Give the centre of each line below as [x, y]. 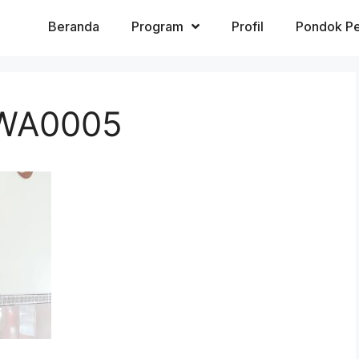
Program [157, 26]
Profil [248, 26]
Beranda [74, 26]
